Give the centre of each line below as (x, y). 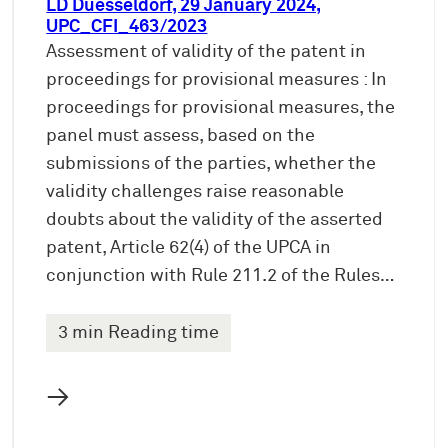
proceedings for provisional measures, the (221, 108)
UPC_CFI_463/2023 (127, 27)
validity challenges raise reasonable (195, 192)
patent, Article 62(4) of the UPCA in (189, 248)
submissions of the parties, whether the (211, 164)
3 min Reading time (139, 333)
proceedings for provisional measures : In (217, 80)
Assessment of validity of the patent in (206, 52)
